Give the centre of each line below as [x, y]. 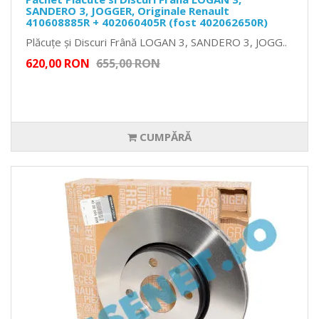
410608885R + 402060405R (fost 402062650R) [147, 22]
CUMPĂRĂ [164, 137]
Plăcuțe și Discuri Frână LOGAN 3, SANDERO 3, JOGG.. [156, 42]
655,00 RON [128, 64]
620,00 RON [58, 64]
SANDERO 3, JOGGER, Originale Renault [127, 11]
